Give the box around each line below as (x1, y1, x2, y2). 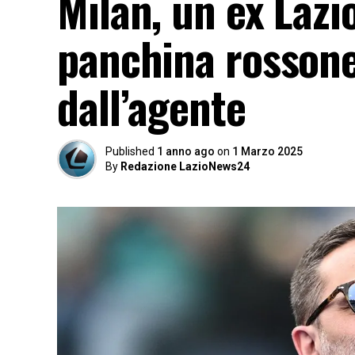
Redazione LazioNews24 (120, 160, 250, 173)
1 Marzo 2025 (232, 145, 303, 158)
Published (105, 145, 155, 158)
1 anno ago (157, 145, 215, 158)
